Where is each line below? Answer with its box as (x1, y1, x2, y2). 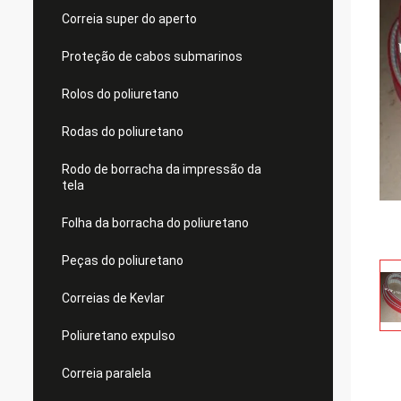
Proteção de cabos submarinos (62, 49, 243, 64)
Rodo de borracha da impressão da (62, 162, 261, 176)
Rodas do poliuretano (62, 124, 183, 139)
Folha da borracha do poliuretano (62, 216, 249, 230)
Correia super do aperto (62, 12, 197, 26)
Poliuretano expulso (62, 328, 175, 343)
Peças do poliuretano (62, 253, 183, 268)
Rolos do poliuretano (62, 87, 179, 101)
